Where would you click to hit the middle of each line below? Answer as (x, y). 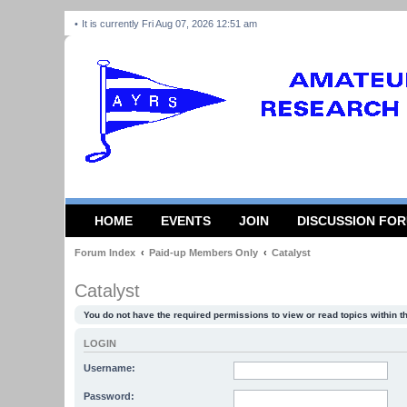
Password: (109, 396)
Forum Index (105, 253)
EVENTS (186, 221)
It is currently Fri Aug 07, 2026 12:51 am (171, 24)
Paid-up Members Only (203, 253)
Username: (109, 367)
